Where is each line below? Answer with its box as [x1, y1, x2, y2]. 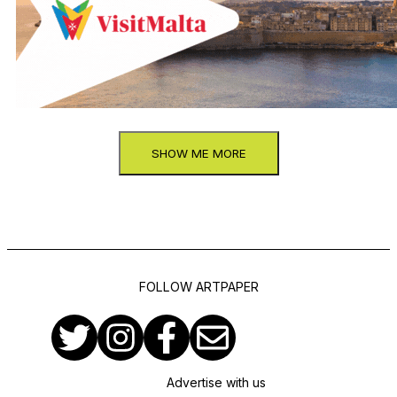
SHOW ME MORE [151, 146, 246, 161]
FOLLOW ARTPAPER [138, 278, 259, 294]
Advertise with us [167, 375, 266, 391]
